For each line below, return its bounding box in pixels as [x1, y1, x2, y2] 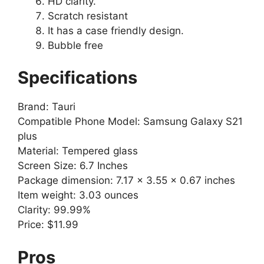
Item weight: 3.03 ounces [18, 189, 138, 202]
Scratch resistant [48, 9, 128, 22]
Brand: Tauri [18, 101, 75, 113]
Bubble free [48, 39, 103, 51]
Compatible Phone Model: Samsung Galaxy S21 [18, 115, 243, 128]
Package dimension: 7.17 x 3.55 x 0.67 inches [18, 174, 235, 187]
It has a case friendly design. [48, 24, 184, 37]
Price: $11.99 [18, 219, 78, 231]
